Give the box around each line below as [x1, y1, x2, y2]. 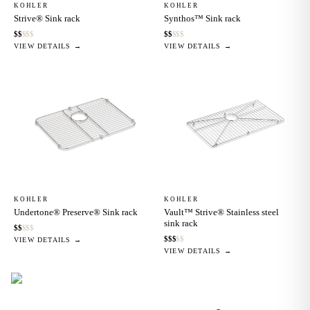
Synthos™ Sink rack [164, 12, 241, 24]
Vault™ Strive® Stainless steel [164, 207, 279, 218]
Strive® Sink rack [14, 12, 80, 24]
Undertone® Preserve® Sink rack [14, 207, 138, 218]
